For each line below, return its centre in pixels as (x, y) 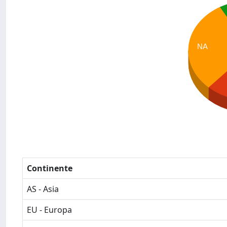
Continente (50, 168)
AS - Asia (43, 189)
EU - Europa (49, 210)
